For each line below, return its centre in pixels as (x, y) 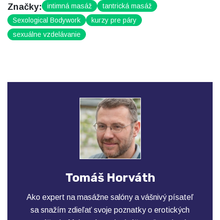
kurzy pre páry (114, 20)
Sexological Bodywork (47, 20)
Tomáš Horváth (110, 178)
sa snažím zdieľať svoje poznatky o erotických (110, 210)
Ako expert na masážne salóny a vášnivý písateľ (110, 197)
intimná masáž (69, 6)
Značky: (25, 7)
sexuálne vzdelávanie (47, 35)
